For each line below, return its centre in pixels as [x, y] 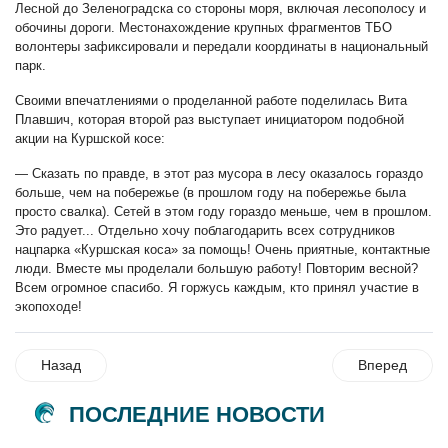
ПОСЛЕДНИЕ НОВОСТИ [197, 415]
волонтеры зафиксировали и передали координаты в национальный [221, 46]
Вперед [382, 364]
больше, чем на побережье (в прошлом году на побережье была [210, 192]
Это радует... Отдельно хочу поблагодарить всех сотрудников [205, 230]
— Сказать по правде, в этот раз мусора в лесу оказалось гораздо [219, 173]
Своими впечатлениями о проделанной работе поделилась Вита [211, 100]
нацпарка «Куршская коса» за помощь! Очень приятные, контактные [222, 249]
